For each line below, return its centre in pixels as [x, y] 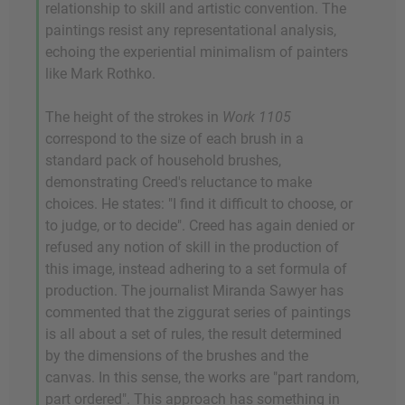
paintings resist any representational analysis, [191, 31]
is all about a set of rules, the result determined [193, 334]
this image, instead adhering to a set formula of [196, 269]
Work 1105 [257, 118]
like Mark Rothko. [100, 74]
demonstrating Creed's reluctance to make [179, 183]
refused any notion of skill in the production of [192, 248]
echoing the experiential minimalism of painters [197, 52]
